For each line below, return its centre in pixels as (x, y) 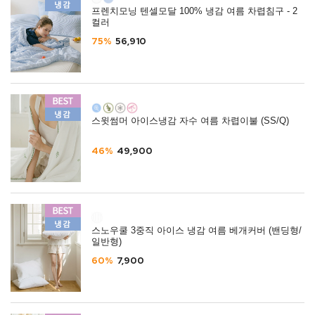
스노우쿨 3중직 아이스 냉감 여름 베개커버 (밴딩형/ (197, 231)
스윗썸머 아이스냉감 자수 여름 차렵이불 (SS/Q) (190, 121)
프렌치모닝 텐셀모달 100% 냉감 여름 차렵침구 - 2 (194, 11)
